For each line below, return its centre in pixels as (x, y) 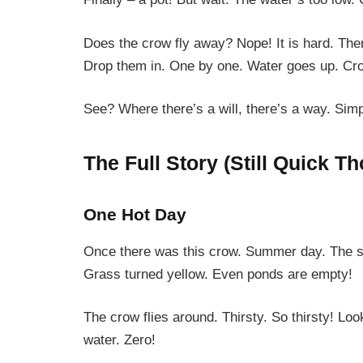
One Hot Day (135, 214)
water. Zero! (120, 340)
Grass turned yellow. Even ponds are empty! (218, 274)
